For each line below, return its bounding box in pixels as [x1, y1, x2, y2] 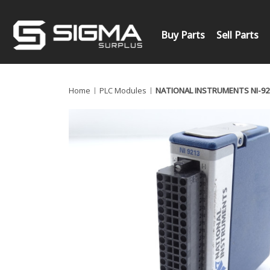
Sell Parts [216, 28, 259, 42]
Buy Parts [160, 28, 205, 42]
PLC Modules [99, 84, 146, 96]
